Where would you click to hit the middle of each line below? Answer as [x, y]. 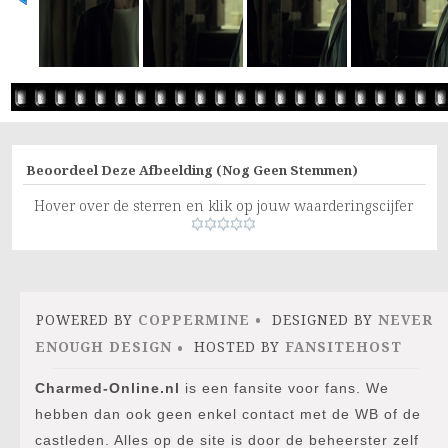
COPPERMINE [194, 319]
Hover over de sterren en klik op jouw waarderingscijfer [223, 205]
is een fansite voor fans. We [284, 389]
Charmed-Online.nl [107, 389]
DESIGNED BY [323, 319]
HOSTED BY [237, 347]
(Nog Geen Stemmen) [285, 169]
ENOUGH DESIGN [103, 347]
